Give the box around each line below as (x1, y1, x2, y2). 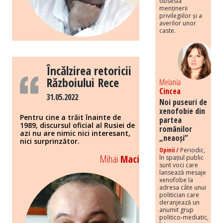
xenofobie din (159, 105, 205, 116)
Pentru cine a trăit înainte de (20, 112, 121, 122)
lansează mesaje (159, 168, 206, 177)
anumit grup (159, 205, 194, 214)
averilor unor (159, 18, 196, 27)
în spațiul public (159, 153, 204, 162)
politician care (159, 190, 199, 199)
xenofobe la (159, 175, 193, 184)
